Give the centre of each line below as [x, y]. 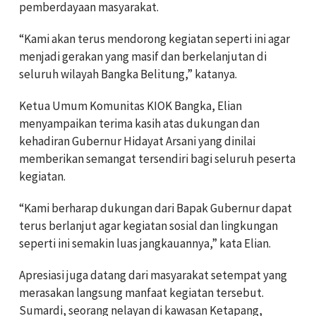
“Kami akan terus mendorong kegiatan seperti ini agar [154, 38]
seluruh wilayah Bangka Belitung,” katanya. [128, 74]
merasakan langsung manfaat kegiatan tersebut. [141, 292]
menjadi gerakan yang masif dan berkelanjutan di [143, 56]
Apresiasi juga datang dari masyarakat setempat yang [153, 275]
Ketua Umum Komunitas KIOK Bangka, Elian [130, 105]
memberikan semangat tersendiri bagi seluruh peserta [157, 158]
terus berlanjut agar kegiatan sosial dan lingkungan [148, 225]
